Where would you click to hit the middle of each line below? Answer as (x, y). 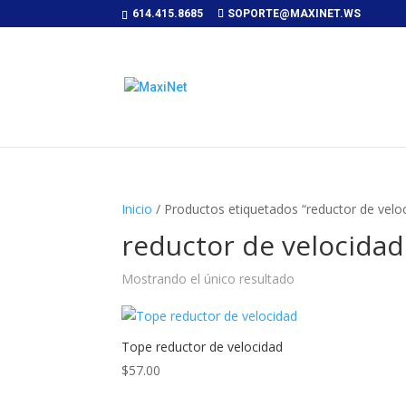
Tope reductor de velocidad (203, 347)
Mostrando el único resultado (208, 279)
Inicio (137, 209)
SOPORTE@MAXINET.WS (295, 14)
